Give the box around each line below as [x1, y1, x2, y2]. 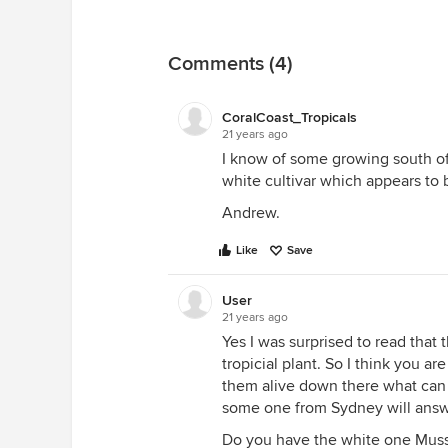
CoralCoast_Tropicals [222, 109, 357, 126]
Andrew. [222, 203, 280, 223]
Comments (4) [168, 52, 293, 76]
